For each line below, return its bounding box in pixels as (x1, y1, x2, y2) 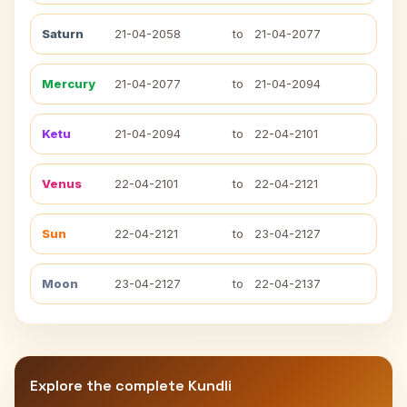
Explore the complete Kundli (30, 376, 232, 395)
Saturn (42, 26, 84, 41)
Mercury (42, 76, 95, 91)
